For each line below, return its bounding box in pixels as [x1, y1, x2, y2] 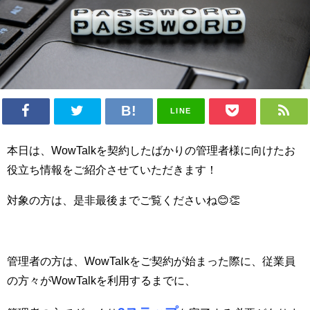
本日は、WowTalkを [7, 144, 107, 156]
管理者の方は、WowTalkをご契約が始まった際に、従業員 [7, 255, 295, 266]
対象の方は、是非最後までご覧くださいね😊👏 [7, 194, 240, 206]
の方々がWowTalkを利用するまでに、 [7, 274, 196, 286]
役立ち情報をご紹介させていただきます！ [7, 163, 217, 175]
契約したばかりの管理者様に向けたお [107, 144, 295, 156]
